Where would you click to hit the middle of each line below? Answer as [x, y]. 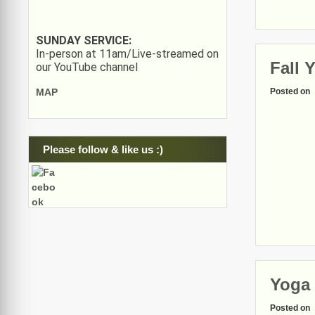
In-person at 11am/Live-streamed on [127, 54]
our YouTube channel [87, 67]
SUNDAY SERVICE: [84, 40]
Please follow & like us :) [103, 149]
